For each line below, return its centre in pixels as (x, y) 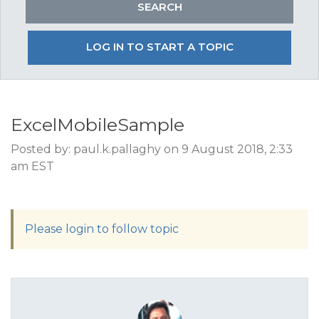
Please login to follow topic (102, 229)
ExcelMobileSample (98, 125)
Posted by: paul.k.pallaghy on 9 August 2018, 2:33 (152, 149)
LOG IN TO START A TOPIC (159, 47)
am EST (32, 166)
